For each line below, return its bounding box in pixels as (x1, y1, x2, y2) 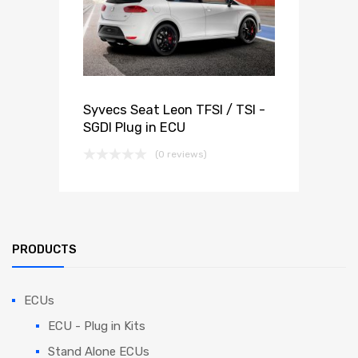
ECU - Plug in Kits (48, 318, 145, 333)
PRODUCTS (12, 241, 77, 257)
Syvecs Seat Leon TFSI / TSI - (83, 102, 265, 118)
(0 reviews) (155, 149, 207, 161)
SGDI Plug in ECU (83, 120, 185, 136)
